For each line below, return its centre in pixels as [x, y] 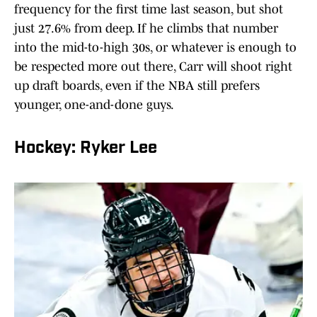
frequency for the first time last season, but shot [149, 10]
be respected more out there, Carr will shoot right [153, 67]
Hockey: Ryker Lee [86, 149]
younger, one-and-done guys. [94, 105]
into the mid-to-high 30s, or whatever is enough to [155, 48]
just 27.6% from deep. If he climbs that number [146, 29]
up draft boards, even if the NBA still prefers [137, 86]
